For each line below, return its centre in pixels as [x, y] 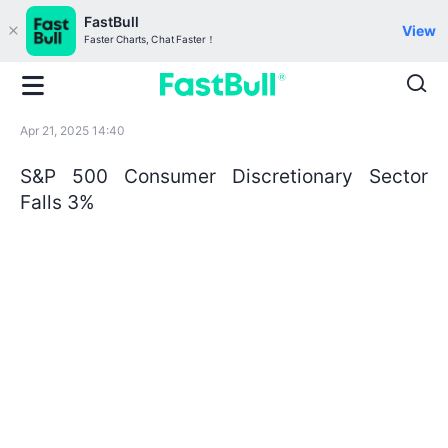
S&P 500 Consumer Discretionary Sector [224, 175]
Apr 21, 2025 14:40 [72, 130]
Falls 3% [57, 201]
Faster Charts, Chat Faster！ [150, 39]
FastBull [111, 21]
